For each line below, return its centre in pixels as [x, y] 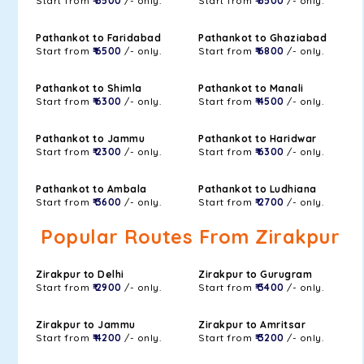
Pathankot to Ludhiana [258, 189]
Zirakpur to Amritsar [252, 325]
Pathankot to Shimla [89, 88]
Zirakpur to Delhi [80, 274]
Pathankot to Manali [251, 88]
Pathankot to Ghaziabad [262, 38]
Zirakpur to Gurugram [255, 274]
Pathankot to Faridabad [98, 38]
